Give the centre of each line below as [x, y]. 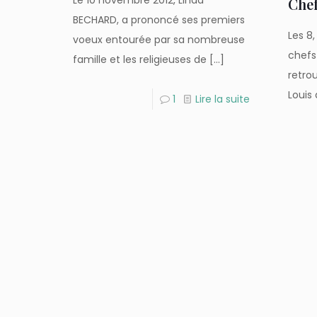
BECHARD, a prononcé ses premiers [159, 20]
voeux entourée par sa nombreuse [159, 40]
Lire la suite [223, 99]
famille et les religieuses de [140, 59]
